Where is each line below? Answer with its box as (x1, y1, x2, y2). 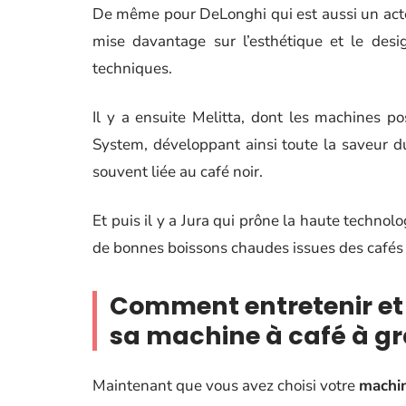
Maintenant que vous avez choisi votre (92, 375, 360, 396)
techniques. (92, 58, 172, 79)
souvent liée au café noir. (92, 161, 263, 182)
